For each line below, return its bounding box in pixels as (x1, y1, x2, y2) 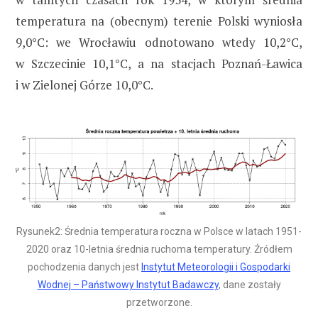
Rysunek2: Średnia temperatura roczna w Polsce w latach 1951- (16, 226, 302, 238)
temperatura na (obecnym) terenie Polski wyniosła (16, 12, 302, 29)
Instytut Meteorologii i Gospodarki (141, 261, 290, 273)
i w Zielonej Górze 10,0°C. (16, 76, 153, 93)
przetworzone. (126, 297, 192, 309)
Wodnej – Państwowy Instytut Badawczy (37, 279, 219, 291)
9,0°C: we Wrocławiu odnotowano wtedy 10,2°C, (16, 33, 302, 50)
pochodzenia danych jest (28, 261, 141, 273)
